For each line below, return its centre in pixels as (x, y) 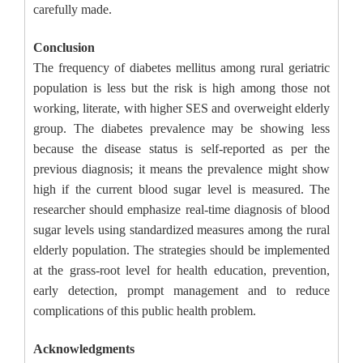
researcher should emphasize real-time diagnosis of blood (181, 210)
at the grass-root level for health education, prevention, (181, 271)
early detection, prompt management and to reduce (181, 291)
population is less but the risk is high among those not (181, 88)
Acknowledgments (84, 349)
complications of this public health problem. (145, 311)
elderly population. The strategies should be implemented (181, 250)
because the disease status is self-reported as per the (181, 149)
